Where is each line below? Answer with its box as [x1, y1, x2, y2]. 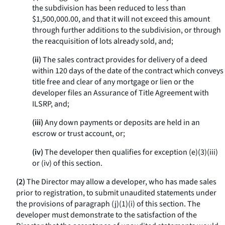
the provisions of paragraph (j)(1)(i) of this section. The [16, 198, 200, 209]
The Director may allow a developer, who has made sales [25, 176, 216, 187]
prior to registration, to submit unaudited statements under [16, 187, 216, 198]
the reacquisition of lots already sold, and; [32, 36, 173, 47]
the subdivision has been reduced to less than [32, 3, 186, 14]
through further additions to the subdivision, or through [32, 25, 221, 36]
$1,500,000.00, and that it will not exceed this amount [32, 14, 210, 25]
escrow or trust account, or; [32, 128, 125, 139]
